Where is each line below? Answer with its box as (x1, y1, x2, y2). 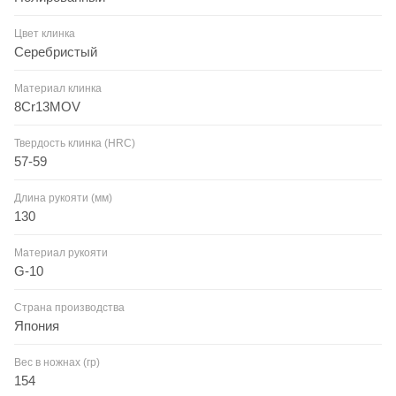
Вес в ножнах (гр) (14, 355, 100, 369)
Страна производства (14, 301, 125, 314)
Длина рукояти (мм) (14, 191, 112, 204)
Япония (14, 317, 59, 333)
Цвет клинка (14, 27, 75, 40)
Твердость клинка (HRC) (14, 136, 135, 149)
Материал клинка (14, 81, 102, 95)
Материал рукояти (14, 246, 108, 259)
